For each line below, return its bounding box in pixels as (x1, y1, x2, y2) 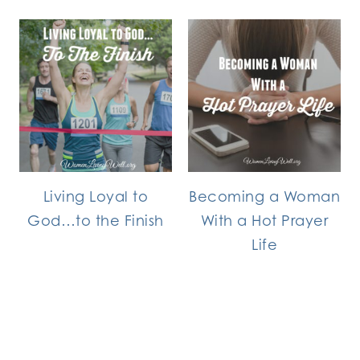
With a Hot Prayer (200, 211, 329, 229)
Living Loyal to (43, 186, 149, 205)
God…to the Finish (27, 211, 164, 229)
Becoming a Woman (189, 186, 340, 205)
